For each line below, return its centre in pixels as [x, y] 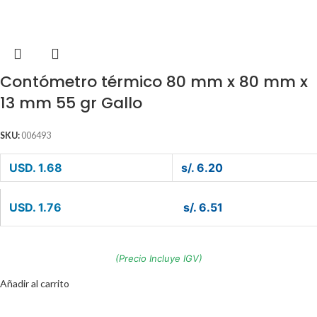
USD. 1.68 [36, 168]
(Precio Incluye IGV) [158, 259]
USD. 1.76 [35, 208]
